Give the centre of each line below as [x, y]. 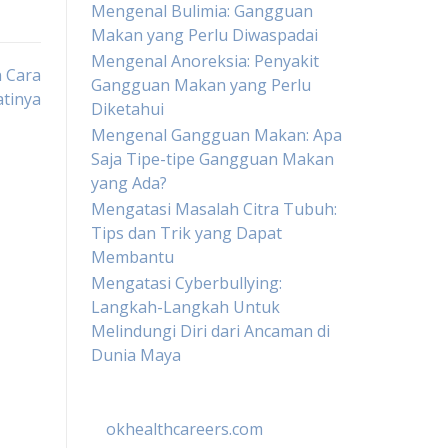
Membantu [132, 257]
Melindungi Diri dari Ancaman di [210, 331]
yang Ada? [129, 183]
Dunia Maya [136, 355]
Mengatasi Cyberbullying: [186, 283]
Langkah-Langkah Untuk [185, 307]
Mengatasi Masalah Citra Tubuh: [214, 209]
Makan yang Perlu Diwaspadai [204, 35]
